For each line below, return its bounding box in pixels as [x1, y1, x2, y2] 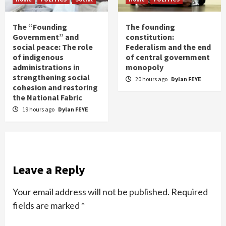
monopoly [126, 62, 163, 72]
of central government [126, 51, 210, 62]
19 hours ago [22, 105, 55, 113]
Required [171, 186, 208, 197]
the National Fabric [13, 92, 82, 102]
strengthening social [13, 72, 90, 82]
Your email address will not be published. [13, 186, 169, 197]
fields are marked [13, 199, 81, 211]
